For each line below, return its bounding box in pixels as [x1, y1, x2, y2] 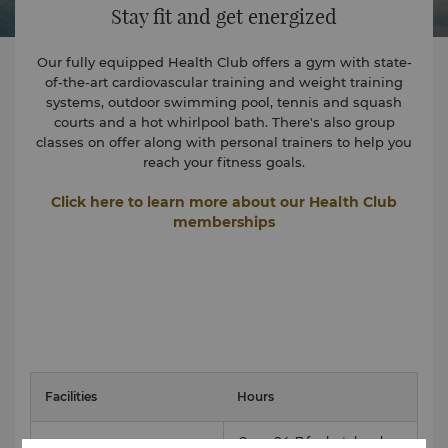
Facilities [45, 389, 97, 404]
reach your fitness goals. [143, 154, 305, 170]
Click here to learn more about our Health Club [51, 193, 397, 211]
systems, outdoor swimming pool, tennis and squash [46, 94, 402, 110]
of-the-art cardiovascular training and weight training [45, 74, 403, 90]
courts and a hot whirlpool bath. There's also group [53, 114, 395, 130]
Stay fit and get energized [111, 4, 337, 29]
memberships [173, 213, 275, 231]
